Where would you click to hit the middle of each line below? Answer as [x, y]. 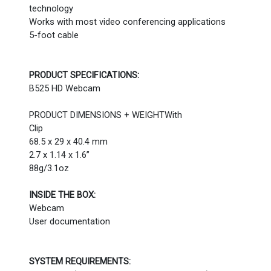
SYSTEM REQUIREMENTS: [80, 261]
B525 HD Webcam [65, 88]
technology [51, 8]
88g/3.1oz [49, 168]
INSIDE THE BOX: [62, 195]
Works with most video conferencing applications [127, 22]
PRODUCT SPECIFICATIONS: [84, 75]
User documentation [70, 221]
